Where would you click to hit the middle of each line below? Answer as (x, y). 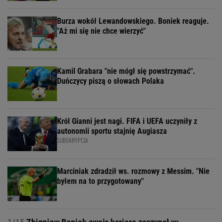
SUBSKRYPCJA (73, 140)
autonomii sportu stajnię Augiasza (112, 131)
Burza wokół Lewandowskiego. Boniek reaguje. (133, 21)
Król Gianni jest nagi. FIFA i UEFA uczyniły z (127, 121)
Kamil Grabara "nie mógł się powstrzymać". (126, 71)
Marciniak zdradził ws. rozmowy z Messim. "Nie (133, 171)
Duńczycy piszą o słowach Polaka (111, 81)
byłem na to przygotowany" (100, 181)
